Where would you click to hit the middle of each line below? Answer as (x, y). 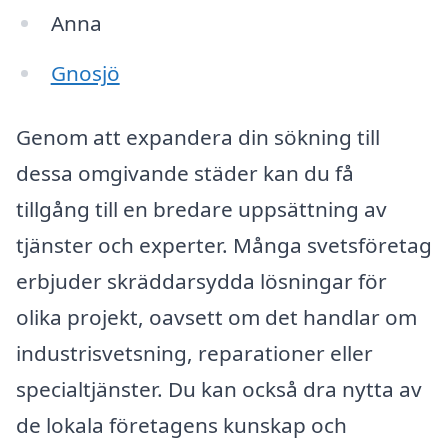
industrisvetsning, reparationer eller (194, 352)
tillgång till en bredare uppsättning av (201, 208)
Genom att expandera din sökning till (198, 136)
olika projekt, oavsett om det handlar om (216, 316)
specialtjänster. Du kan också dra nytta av (219, 388)
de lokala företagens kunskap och (181, 424)
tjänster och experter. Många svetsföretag (224, 244)
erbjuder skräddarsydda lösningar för (201, 280)
